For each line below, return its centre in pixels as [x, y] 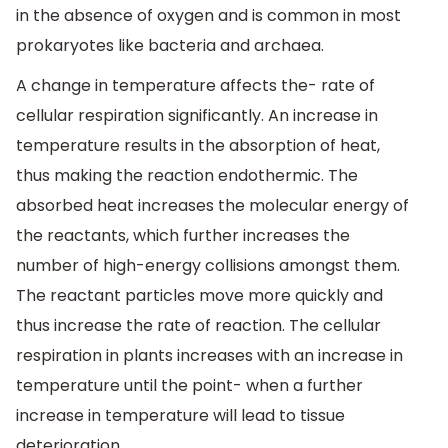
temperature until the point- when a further [189, 385]
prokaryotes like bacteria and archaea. [170, 46]
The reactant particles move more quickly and [199, 295]
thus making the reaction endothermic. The [187, 175]
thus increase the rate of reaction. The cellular [198, 325]
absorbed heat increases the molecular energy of [212, 205]
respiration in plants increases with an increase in [209, 355]
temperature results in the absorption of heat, [198, 145]
